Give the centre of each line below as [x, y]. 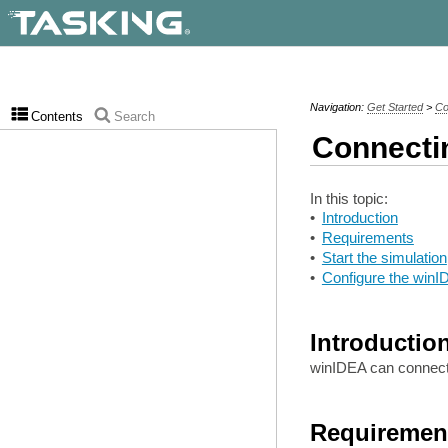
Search [135, 117]
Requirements [367, 238]
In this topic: [348, 198]
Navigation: [338, 107]
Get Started [394, 107]
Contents [56, 117]
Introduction [359, 218]
